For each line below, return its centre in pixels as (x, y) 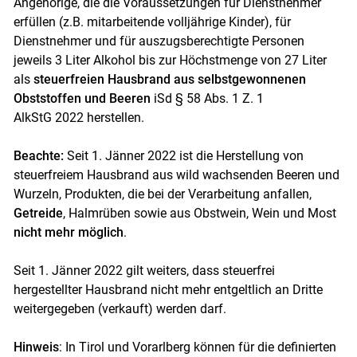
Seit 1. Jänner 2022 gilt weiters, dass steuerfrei (144, 271)
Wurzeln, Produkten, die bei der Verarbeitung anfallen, (162, 194)
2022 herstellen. (99, 118)
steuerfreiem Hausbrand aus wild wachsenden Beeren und (176, 175)
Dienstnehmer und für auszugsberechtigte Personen (159, 41)
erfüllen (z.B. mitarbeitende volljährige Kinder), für (152, 22)
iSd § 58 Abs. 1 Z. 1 (208, 99)
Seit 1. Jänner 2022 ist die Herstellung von (183, 156)
